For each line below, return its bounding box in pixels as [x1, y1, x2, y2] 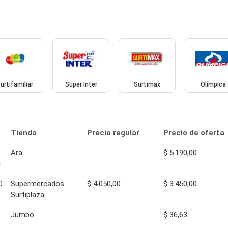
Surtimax [133, 81, 160, 89]
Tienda [11, 128, 37, 138]
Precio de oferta [163, 128, 224, 138]
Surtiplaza [11, 190, 44, 200]
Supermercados [11, 179, 64, 189]
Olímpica [200, 81, 226, 89]
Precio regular [87, 128, 139, 138]
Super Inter [65, 81, 97, 89]
